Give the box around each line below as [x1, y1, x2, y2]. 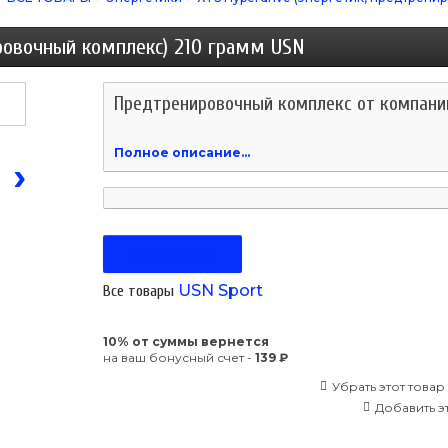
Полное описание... [114, 145, 250, 161]
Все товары [103, 282, 174, 301]
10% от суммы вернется [103, 334, 269, 350]
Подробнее [129, 245, 216, 264]
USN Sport [174, 281, 263, 301]
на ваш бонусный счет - [103, 350, 255, 366]
